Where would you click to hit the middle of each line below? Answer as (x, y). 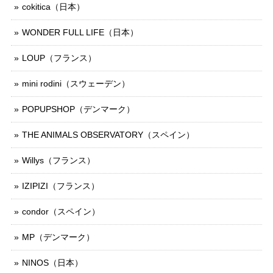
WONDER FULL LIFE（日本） (80, 32)
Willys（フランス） (58, 160)
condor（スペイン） (61, 211)
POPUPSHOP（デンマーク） (78, 109)
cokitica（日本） (53, 6)
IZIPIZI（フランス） (61, 186)
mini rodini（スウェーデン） (76, 83)
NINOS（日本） (52, 262)
